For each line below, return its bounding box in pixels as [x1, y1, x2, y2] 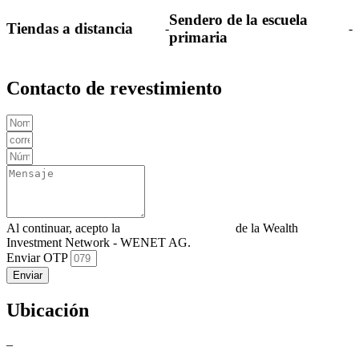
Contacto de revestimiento [6, 77, 222, 99]
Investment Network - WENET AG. [6, 236, 191, 250]
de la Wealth [232, 221, 298, 236]
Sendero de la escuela [169, 11, 308, 29]
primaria [169, 29, 228, 46]
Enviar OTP [6, 251, 71, 265]
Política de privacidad [123, 221, 232, 236]
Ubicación [6, 300, 89, 321]
